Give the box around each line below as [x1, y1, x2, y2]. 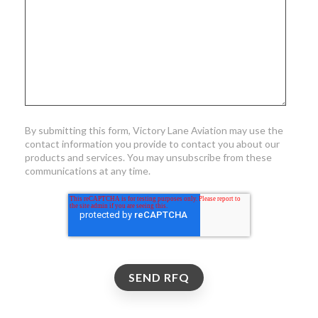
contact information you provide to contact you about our [25, 138, 280, 150]
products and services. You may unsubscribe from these [25, 151, 272, 164]
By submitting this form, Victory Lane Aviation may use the [25, 124, 283, 137]
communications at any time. [25, 165, 153, 177]
